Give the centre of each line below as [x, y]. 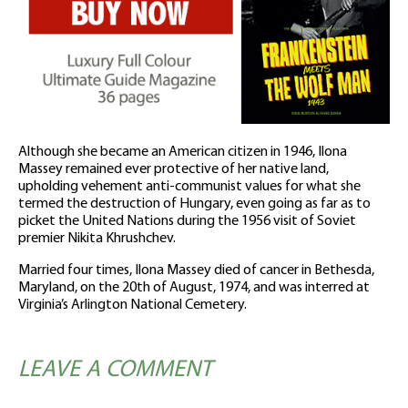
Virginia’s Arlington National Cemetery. [133, 305]
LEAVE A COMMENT [115, 370]
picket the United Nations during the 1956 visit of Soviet [187, 221]
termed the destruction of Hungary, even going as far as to [194, 204]
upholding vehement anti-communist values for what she [189, 186]
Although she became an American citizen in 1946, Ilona [183, 152]
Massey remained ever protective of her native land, [173, 169]
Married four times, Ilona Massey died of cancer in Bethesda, [196, 270]
